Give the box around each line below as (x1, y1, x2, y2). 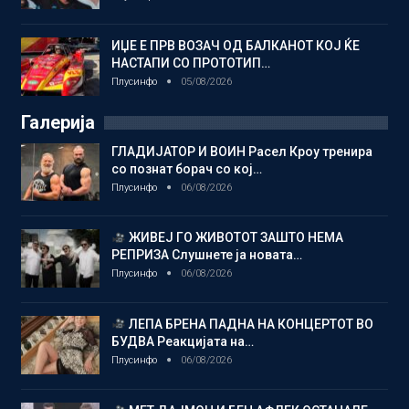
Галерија (21, 110, 95, 133)
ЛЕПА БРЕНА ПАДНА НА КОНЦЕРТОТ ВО (125, 316, 373, 331)
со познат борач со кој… (111, 161, 262, 176)
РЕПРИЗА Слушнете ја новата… (111, 247, 302, 263)
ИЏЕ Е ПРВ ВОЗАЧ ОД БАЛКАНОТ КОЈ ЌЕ (111, 38, 360, 54)
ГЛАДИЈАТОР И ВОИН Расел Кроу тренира (111, 143, 372, 159)
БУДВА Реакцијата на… (111, 333, 254, 349)
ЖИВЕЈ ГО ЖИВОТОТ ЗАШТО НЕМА (125, 230, 343, 246)
